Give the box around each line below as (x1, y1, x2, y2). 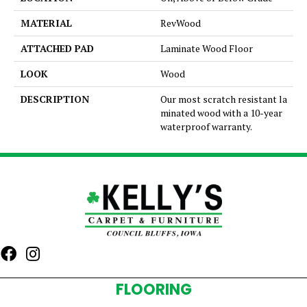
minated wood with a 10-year (160, 106, 282, 120)
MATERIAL (21, 16, 72, 30)
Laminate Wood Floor (160, 42, 253, 56)
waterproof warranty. (160, 120, 252, 134)
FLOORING (115, 278, 192, 300)
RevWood (160, 16, 201, 30)
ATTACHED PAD (21, 42, 94, 56)
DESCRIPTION (21, 93, 89, 106)
